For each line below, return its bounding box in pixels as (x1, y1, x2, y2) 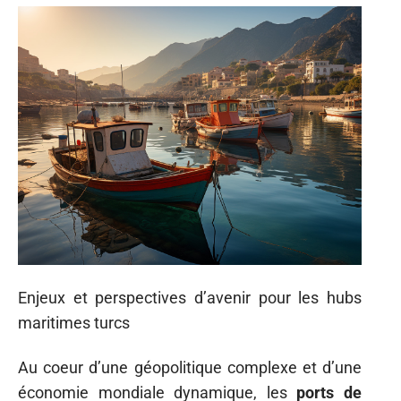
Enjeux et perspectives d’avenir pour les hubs (18, 287, 362, 307)
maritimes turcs (18, 312, 130, 332)
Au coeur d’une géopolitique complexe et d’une (18, 358, 362, 378)
